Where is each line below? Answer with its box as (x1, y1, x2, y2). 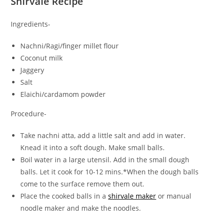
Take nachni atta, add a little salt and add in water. (20, 131, 186, 140)
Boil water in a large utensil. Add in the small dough (20, 155, 190, 165)
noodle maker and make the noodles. (20, 203, 141, 213)
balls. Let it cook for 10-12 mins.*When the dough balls (20, 167, 199, 177)
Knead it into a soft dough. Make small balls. (20, 143, 165, 153)
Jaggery (20, 65, 45, 75)
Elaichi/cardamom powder (20, 90, 106, 99)
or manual (156, 191, 192, 201)
